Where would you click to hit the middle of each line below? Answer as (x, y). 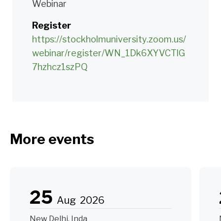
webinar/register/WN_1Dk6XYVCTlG (109, 53)
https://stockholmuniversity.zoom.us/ (109, 39)
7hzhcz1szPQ (60, 67)
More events (52, 139)
